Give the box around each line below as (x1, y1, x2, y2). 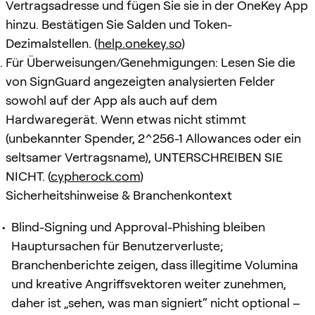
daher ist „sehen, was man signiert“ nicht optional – (11, 295, 300, 310)
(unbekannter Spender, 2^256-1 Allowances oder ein (6, 130, 301, 146)
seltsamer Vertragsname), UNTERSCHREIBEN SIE (6, 149, 283, 165)
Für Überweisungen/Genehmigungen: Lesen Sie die (6, 54, 295, 70)
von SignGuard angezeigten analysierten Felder (6, 73, 275, 89)
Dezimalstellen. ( (6, 35, 98, 51)
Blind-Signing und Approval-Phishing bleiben (11, 219, 265, 234)
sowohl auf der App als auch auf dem (6, 92, 217, 108)
